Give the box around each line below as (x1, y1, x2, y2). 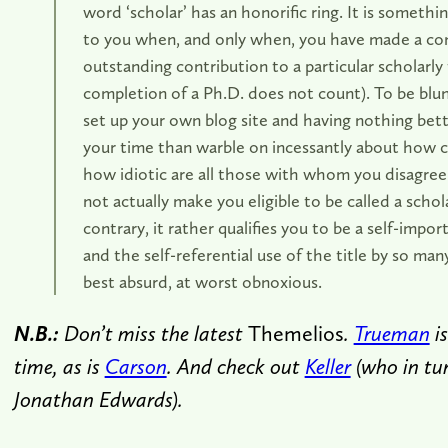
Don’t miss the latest (58, 319, 248, 346)
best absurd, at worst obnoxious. (82, 270, 322, 292)
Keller (304, 352, 351, 379)
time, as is (13, 352, 100, 379)
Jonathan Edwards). (13, 385, 183, 412)
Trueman (353, 319, 430, 346)
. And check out (166, 352, 300, 379)
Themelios (247, 319, 344, 346)
